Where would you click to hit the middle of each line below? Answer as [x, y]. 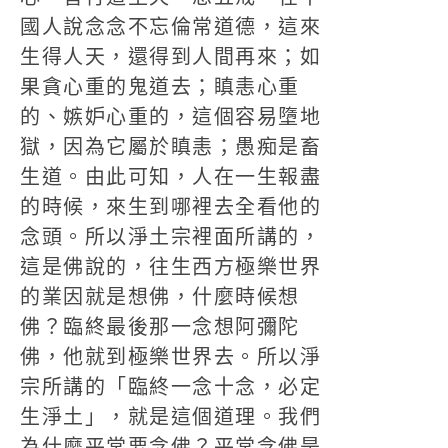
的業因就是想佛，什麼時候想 [160, 297]
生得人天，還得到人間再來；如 [170, 57]
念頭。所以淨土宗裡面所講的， [170, 237]
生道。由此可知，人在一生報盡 [170, 177]
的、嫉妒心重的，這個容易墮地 [170, 117]
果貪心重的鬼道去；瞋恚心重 [160, 87]
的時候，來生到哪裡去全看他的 [170, 207]
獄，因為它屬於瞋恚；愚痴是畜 [170, 147]
